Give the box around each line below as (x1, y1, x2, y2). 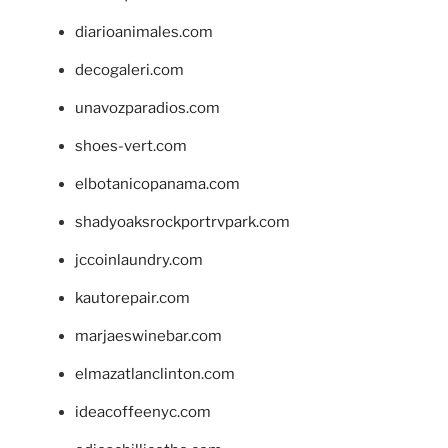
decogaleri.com (75, 60, 184, 79)
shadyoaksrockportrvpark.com (75, 212, 290, 231)
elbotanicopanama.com (75, 174, 240, 193)
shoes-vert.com (75, 136, 187, 155)
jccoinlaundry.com (75, 250, 203, 269)
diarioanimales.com (75, 22, 213, 41)
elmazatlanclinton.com (75, 364, 235, 383)
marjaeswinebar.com (75, 326, 222, 345)
